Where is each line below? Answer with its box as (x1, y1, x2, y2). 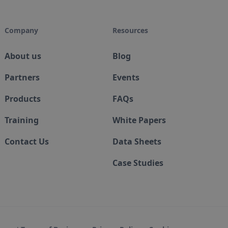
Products (4, 93, 41, 104)
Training (4, 115, 39, 126)
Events (112, 72, 140, 83)
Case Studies (112, 157, 164, 168)
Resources (112, 25, 149, 35)
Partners (4, 72, 40, 83)
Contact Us (4, 136, 49, 147)
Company (4, 25, 38, 35)
